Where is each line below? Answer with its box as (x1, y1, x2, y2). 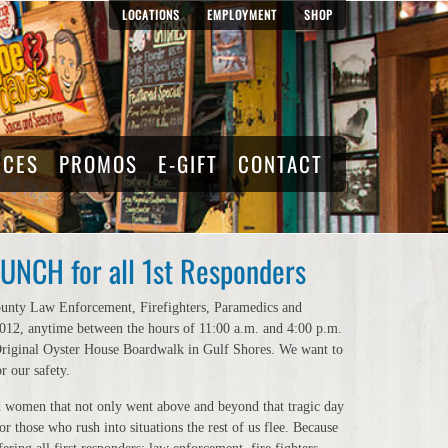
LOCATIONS (122, 6, 180, 23)
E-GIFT (157, 148, 218, 180)
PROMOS (58, 148, 138, 180)
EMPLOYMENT (207, 6, 277, 23)
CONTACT (237, 148, 323, 180)
